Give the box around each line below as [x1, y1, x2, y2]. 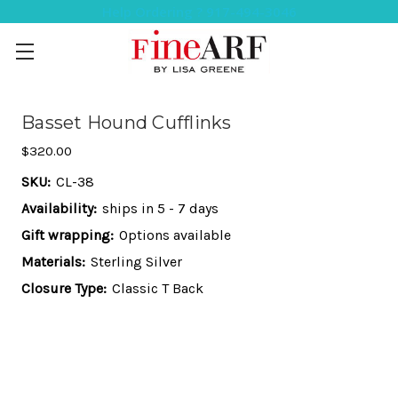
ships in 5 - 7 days [102, 200, 219, 217]
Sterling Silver [91, 253, 182, 270]
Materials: [21, 253, 85, 270]
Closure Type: [21, 280, 107, 297]
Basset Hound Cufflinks [21, 112, 232, 133]
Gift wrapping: [21, 227, 114, 243]
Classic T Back [112, 280, 203, 297]
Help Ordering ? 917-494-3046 [101, 3, 297, 20]
